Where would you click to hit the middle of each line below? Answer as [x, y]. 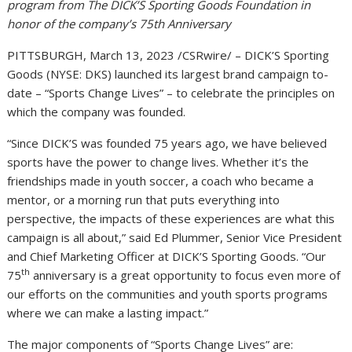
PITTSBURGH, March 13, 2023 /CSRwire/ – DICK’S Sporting [169, 55]
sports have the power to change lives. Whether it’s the [158, 161]
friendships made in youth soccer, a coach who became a [161, 180]
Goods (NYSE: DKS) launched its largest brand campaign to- [168, 73]
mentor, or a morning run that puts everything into [144, 199]
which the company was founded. [97, 111]
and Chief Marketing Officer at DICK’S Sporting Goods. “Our [167, 256]
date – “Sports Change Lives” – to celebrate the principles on [171, 92]
